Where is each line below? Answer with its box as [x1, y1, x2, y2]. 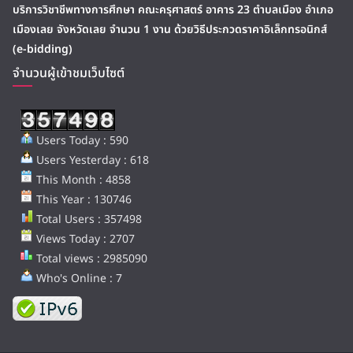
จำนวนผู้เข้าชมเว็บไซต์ [13, 64, 124, 83]
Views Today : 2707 [33, 231, 135, 247]
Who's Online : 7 [33, 270, 122, 287]
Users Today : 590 [33, 132, 128, 149]
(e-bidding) [13, 41, 72, 58]
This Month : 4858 [33, 172, 131, 188]
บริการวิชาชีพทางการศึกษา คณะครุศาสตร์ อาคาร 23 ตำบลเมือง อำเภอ [13, 2, 333, 18]
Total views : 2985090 [33, 251, 147, 267]
